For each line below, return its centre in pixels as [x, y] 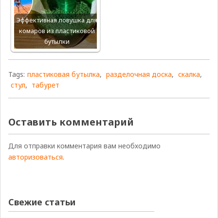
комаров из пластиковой [57, 31]
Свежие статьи [42, 202]
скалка [189, 74]
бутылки [57, 42]
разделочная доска [139, 74]
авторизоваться [35, 157]
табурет [45, 85]
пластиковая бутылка [63, 74]
